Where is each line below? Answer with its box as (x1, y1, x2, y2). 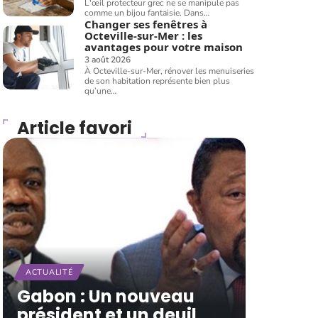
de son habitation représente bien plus (84, 75, 231, 87)
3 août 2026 (84, 54, 131, 65)
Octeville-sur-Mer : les (84, 28, 203, 43)
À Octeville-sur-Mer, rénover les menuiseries (84, 65, 255, 77)
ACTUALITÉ (26, 267, 73, 278)
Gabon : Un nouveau (17, 285, 194, 308)
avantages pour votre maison (84, 40, 243, 54)
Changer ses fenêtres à (84, 17, 208, 31)
